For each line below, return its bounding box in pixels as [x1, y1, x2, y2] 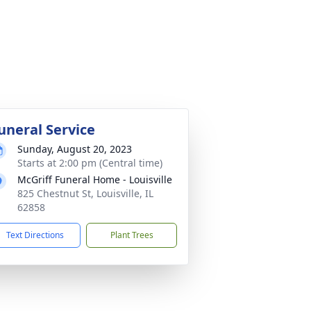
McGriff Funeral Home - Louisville [17, 173, 172, 186]
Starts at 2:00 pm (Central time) [17, 156, 162, 169]
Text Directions [6, 229, 64, 241]
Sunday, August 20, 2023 [17, 142, 132, 155]
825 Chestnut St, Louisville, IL [17, 187, 153, 200]
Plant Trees [110, 229, 153, 241]
